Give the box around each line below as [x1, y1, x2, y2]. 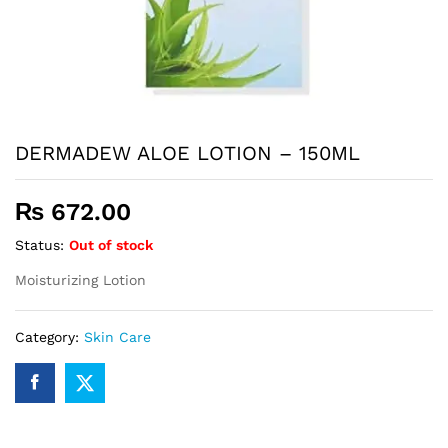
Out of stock [69, 237, 153, 253]
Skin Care [84, 329, 151, 345]
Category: [15, 329, 84, 345]
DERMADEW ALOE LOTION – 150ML [15, 141, 360, 165]
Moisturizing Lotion [15, 272, 146, 288]
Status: [15, 237, 64, 253]
